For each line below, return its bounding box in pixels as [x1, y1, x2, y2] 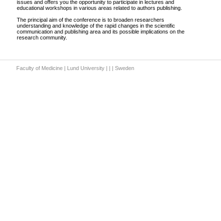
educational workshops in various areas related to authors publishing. [17, 5, 182, 11]
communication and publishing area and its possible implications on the [17, 29, 184, 35]
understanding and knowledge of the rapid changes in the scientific [17, 23, 175, 29]
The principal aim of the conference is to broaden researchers [17, 17, 164, 23]
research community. [17, 35, 67, 40]
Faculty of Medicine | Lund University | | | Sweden [16, 65, 134, 71]
